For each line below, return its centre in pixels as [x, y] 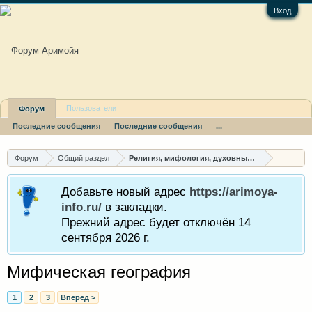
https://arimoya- [234, 192]
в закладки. [134, 207]
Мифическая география [99, 272]
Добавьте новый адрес [125, 192]
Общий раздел [84, 158]
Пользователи [91, 108]
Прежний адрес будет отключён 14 [156, 222]
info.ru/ [81, 207]
